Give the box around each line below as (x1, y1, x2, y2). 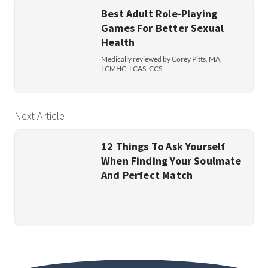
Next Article (14, 108, 65, 123)
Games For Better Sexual (101, 20, 224, 35)
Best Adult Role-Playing (101, 6, 218, 20)
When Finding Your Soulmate (101, 153, 242, 167)
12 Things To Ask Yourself (101, 139, 226, 153)
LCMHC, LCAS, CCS (101, 63, 162, 73)
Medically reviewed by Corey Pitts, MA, (101, 54, 222, 63)
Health (101, 35, 135, 49)
